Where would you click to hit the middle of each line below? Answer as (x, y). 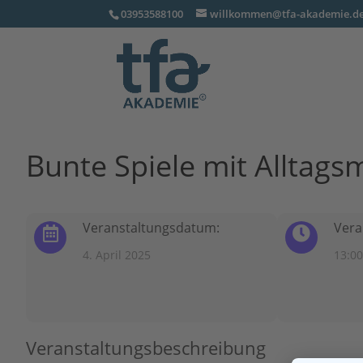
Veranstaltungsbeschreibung (146, 348)
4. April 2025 (117, 255)
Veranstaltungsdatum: (151, 228)
